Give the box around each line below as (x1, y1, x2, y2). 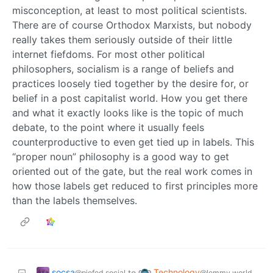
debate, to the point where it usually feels (12, 121, 204, 133)
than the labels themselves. (12, 194, 137, 207)
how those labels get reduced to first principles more (12, 179, 258, 192)
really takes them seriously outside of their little (12, 33, 232, 46)
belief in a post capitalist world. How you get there (12, 91, 247, 104)
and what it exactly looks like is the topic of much (12, 106, 243, 119)
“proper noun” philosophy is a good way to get (12, 150, 229, 163)
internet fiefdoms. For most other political (12, 48, 205, 60)
